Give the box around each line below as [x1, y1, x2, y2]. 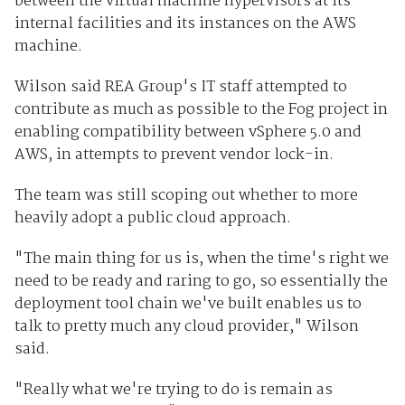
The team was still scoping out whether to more [14, 183, 358, 208]
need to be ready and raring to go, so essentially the [14, 268, 388, 294]
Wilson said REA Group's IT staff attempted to [14, 74, 347, 99]
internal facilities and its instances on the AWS [14, 11, 356, 36]
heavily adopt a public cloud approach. [14, 205, 291, 231]
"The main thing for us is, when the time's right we [14, 246, 389, 271]
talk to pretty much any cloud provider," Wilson [14, 314, 359, 339]
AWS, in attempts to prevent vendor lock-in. [14, 142, 334, 167]
